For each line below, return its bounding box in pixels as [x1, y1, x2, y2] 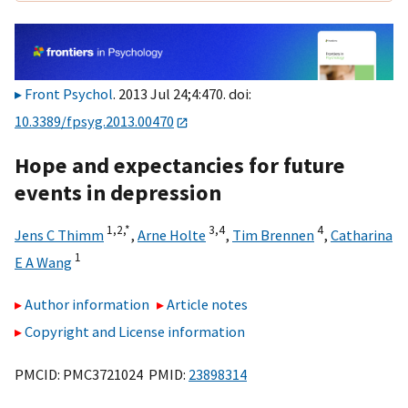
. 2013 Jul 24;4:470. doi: [113, 85, 251, 104]
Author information [25, 295, 149, 314]
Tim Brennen [232, 225, 314, 244]
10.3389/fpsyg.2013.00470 [15, 112, 174, 131]
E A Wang [15, 252, 72, 271]
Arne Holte [138, 225, 206, 244]
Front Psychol [25, 85, 113, 104]
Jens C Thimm [15, 225, 104, 244]
